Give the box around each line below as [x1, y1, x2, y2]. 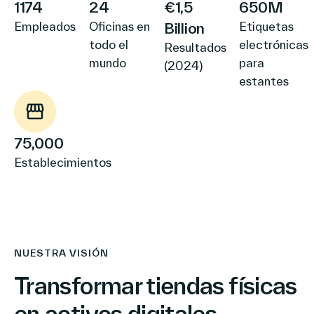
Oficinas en [89, 19, 150, 33]
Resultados [164, 40, 226, 54]
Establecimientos [14, 155, 111, 169]
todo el [89, 37, 128, 51]
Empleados [14, 19, 76, 33]
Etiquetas [239, 19, 294, 33]
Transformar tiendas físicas [14, 271, 297, 299]
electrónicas [239, 37, 308, 51]
